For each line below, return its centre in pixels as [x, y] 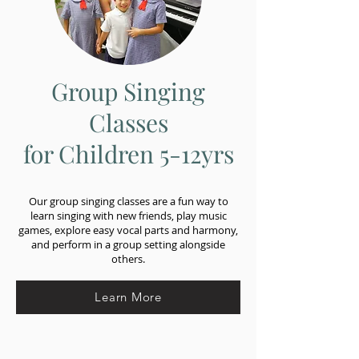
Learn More [128, 297]
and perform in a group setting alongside [128, 244]
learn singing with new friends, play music [128, 215]
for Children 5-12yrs [128, 153]
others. [128, 258]
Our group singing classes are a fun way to [128, 201]
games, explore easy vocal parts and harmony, [128, 230]
